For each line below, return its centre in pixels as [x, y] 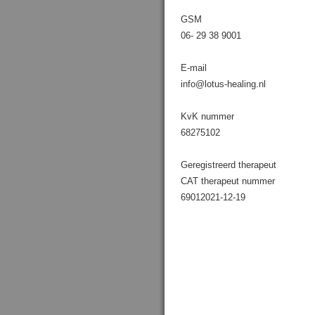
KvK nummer [207, 116]
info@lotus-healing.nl [223, 84]
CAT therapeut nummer [228, 181]
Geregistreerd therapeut [229, 165]
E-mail [194, 68]
